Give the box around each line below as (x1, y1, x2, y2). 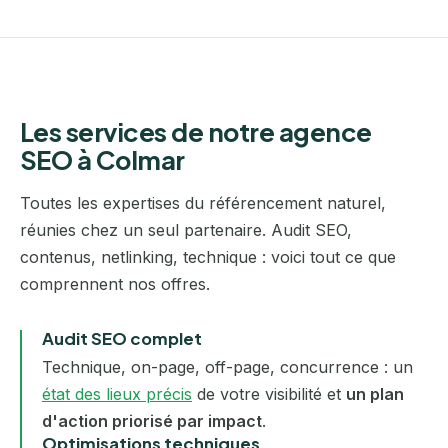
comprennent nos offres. (20, 273, 210, 294)
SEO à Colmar (20, 142, 185, 176)
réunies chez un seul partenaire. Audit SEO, (20, 219, 352, 240)
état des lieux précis (42, 384, 192, 405)
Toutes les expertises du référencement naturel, (20, 192, 386, 213)
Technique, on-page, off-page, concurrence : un (42, 357, 413, 378)
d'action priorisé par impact (42, 411, 262, 432)
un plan (346, 384, 404, 405)
